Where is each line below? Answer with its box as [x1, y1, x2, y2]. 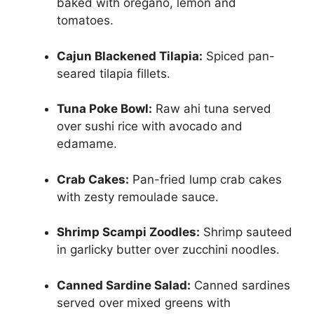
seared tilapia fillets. [57, 66, 170, 81]
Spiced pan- [203, 48, 275, 63]
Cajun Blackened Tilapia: [57, 48, 203, 63]
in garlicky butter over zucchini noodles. [57, 243, 280, 257]
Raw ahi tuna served [152, 102, 271, 116]
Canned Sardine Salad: [57, 278, 191, 292]
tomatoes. [57, 13, 114, 28]
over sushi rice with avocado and [57, 119, 243, 134]
